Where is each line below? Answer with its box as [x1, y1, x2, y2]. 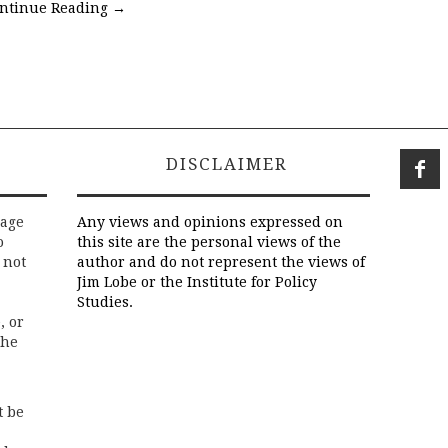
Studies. [77, 294, 133, 311]
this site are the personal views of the [77, 234, 341, 251]
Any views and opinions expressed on [77, 214, 343, 231]
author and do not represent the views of [77, 254, 365, 271]
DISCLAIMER [159, 154, 288, 175]
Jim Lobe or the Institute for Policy [77, 274, 317, 291]
